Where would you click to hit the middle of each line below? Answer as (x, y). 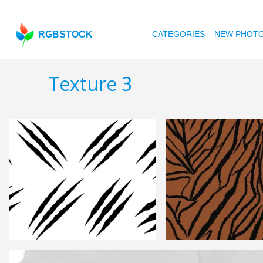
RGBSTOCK (66, 34)
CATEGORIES (179, 34)
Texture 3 (90, 84)
